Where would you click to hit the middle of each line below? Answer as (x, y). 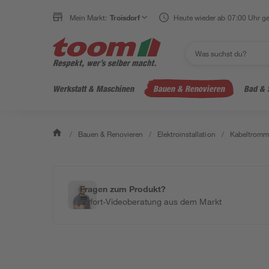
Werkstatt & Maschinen (93, 89)
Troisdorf (125, 17)
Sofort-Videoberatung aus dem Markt (151, 201)
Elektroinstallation (186, 134)
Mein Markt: (89, 17)
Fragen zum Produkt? (123, 189)
